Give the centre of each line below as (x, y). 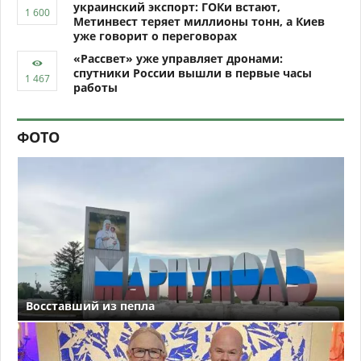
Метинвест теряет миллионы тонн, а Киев (199, 21)
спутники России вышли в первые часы (193, 73)
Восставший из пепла (90, 305)
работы (95, 87)
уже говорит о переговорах (155, 36)
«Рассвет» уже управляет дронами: (178, 58)
